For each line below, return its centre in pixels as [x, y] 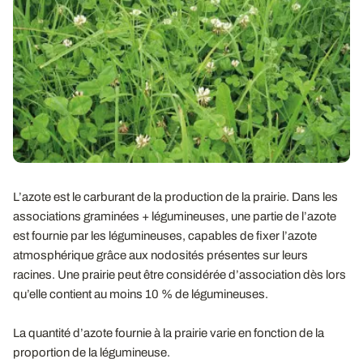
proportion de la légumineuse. [92, 352]
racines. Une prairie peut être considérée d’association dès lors [179, 274]
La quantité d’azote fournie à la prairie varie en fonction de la [169, 333]
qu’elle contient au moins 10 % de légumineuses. [141, 294]
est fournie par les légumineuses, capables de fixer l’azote [165, 235]
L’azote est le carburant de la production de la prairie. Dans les [175, 196]
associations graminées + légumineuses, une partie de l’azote [175, 216]
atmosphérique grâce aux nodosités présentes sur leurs [160, 255]
